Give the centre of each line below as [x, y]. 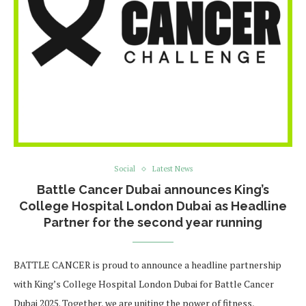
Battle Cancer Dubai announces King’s [153, 190]
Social [124, 169]
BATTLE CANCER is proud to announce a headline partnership [148, 265]
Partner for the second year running [153, 222]
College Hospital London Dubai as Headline [153, 206]
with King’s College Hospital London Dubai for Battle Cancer [144, 284]
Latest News [172, 169]
